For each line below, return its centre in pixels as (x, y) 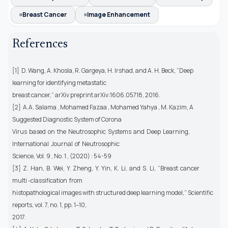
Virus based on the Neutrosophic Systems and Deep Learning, (102, 132)
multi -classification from (48, 181)
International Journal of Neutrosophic (66, 144)
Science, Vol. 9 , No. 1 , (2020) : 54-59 (62, 156)
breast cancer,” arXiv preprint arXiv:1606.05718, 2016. (86, 95)
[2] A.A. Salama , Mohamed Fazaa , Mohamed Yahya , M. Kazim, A (103, 107)
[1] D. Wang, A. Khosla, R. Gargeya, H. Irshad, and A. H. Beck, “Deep (103, 71)
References (40, 45)
